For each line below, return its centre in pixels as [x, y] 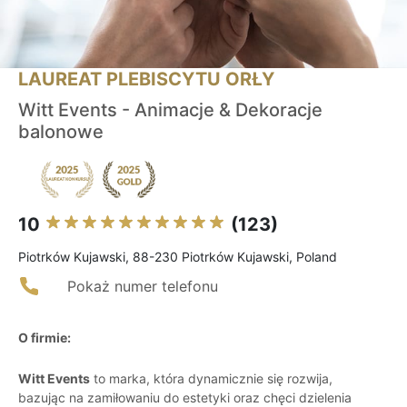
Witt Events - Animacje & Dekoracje [170, 110]
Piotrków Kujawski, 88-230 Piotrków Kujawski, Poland [178, 257]
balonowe [61, 132]
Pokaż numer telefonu [143, 287]
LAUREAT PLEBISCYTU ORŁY [146, 79]
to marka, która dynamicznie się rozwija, [211, 379]
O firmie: [45, 338]
